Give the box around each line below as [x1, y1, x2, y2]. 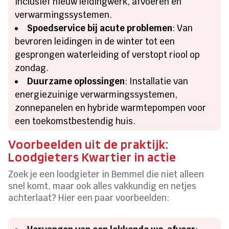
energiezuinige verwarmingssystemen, [15, 88, 178, 100]
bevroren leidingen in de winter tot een [15, 35, 175, 47]
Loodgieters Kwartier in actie [8, 149, 177, 165]
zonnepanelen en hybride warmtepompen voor [15, 102, 207, 113]
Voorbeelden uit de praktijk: [8, 136, 169, 152]
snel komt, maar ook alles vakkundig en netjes [8, 180, 197, 192]
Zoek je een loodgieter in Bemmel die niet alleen [8, 168, 204, 180]
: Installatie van [125, 75, 189, 87]
